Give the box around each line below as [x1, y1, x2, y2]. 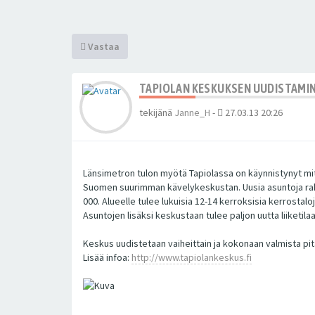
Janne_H [174, 105, 210, 119]
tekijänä [139, 105, 174, 119]
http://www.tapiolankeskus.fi [131, 250, 252, 264]
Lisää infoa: [83, 250, 131, 264]
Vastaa [86, 39, 120, 53]
